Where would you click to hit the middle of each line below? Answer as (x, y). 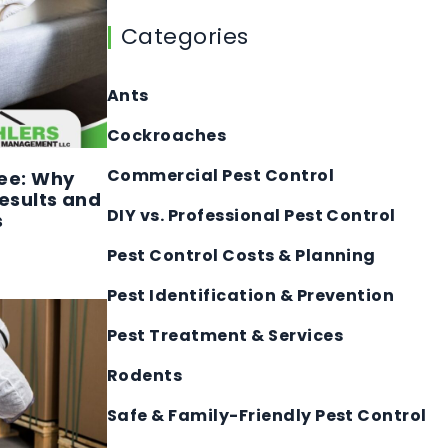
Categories (185, 37)
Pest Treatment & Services (225, 336)
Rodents (145, 376)
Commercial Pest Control (221, 176)
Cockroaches (167, 136)
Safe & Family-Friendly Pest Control (267, 416)
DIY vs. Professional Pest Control (251, 216)
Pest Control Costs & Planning (241, 256)
